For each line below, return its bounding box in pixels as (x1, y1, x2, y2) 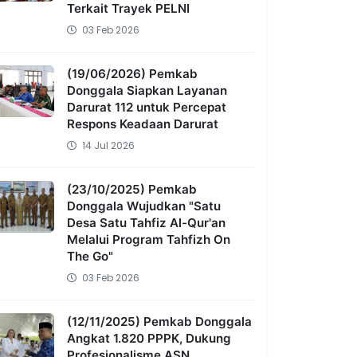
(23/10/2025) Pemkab (67, 182, 198, 197)
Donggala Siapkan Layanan (67, 83, 228, 98)
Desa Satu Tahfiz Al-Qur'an (67, 215, 226, 230)
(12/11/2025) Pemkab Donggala (67, 314, 253, 329)
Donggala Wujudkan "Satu (67, 198, 222, 214)
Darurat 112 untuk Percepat (67, 100, 227, 115)
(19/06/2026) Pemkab (67, 66, 198, 81)
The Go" (67, 249, 114, 264)
